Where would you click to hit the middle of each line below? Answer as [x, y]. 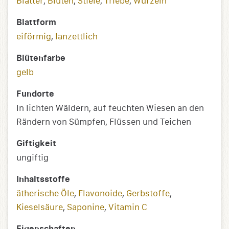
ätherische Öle [45, 193]
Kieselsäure [40, 207]
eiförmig [34, 36]
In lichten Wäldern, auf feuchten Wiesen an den [110, 108]
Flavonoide [100, 193]
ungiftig [32, 157]
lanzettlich [76, 36]
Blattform [36, 22]
